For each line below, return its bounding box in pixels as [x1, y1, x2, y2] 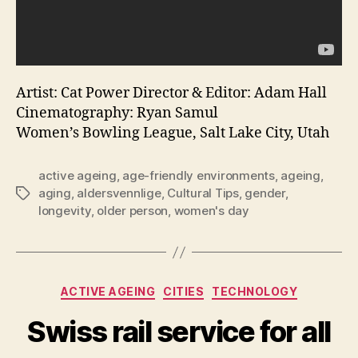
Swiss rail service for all [27, 313, 331, 349]
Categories [178, 280, 249, 296]
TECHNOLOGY [212, 284, 298, 298]
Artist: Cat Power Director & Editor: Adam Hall [16, 84, 327, 102]
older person [97, 203, 169, 218]
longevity [38, 203, 91, 218]
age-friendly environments [122, 168, 275, 183]
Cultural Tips [167, 185, 239, 201]
